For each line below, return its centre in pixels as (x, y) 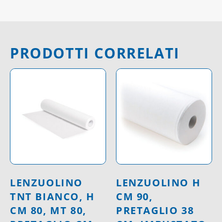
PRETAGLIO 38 (155, 211)
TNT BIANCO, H (52, 197)
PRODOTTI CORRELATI (95, 53)
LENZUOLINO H (158, 183)
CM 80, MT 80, (48, 211)
